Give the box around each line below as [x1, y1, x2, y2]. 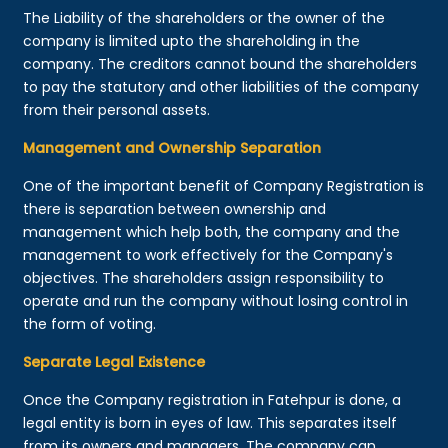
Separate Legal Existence [23, 351, 206, 372]
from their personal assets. [23, 99, 211, 120]
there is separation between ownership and [23, 198, 327, 219]
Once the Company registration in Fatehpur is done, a [23, 389, 402, 410]
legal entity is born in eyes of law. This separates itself [23, 412, 398, 433]
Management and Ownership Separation [23, 137, 322, 158]
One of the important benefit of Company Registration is [23, 175, 425, 196]
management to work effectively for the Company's [23, 244, 394, 265]
